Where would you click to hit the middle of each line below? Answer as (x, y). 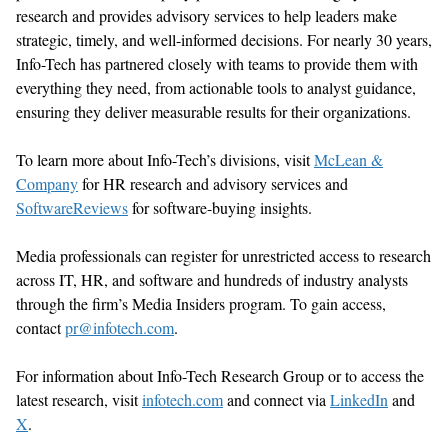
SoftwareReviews (72, 207)
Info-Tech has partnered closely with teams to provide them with (217, 63)
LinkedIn (359, 399)
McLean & (348, 159)
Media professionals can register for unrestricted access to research (223, 255)
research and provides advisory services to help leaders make (206, 15)
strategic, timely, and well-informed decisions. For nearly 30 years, (224, 39)
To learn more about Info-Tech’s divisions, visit (165, 159)
